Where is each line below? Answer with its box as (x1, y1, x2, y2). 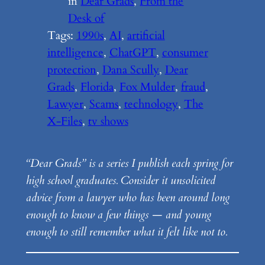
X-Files (47, 114, 82, 130)
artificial (127, 28, 165, 44)
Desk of (68, 11, 105, 27)
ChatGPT (109, 45, 156, 61)
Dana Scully (102, 62, 159, 78)
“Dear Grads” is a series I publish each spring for (25, 156, 233, 172)
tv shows (88, 114, 128, 130)
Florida (80, 79, 114, 95)
